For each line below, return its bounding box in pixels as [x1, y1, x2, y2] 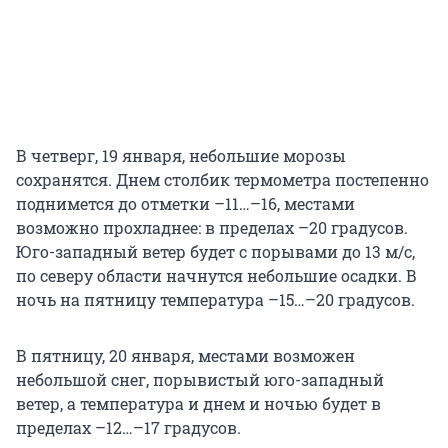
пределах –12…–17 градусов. [16, 416, 241, 438]
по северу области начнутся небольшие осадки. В [16, 264, 417, 286]
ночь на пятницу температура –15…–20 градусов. [16, 288, 415, 310]
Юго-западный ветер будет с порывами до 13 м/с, [16, 240, 415, 262]
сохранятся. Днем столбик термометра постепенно [16, 168, 429, 190]
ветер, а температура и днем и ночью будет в [16, 392, 381, 414]
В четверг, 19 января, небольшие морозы [16, 144, 346, 166]
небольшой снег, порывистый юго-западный [16, 368, 384, 390]
